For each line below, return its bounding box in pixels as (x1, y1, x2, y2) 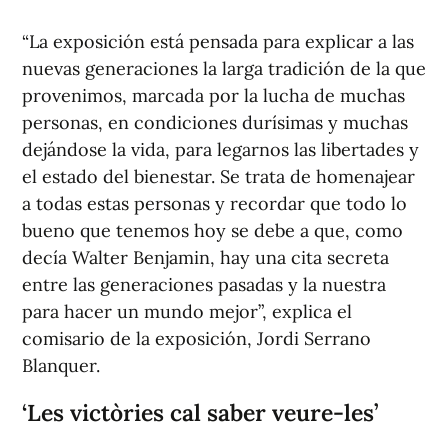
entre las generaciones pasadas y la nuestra (22, 273, 386, 297)
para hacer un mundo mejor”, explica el (22, 300, 352, 324)
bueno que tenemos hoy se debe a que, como (22, 219, 403, 243)
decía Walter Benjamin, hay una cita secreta (22, 246, 389, 270)
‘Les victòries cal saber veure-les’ (22, 398, 379, 428)
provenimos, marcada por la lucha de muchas (22, 84, 405, 108)
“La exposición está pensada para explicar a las (22, 30, 414, 54)
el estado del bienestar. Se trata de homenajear (22, 165, 415, 189)
